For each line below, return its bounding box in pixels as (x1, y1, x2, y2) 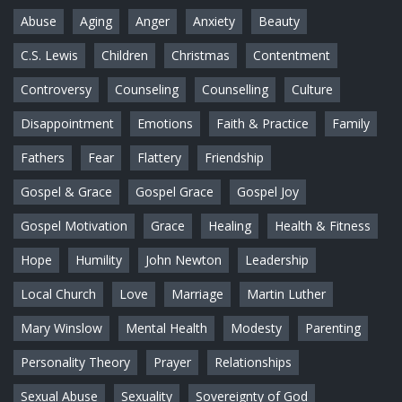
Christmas (171, 47, 230, 65)
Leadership (245, 251, 309, 269)
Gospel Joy (237, 183, 299, 201)
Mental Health (126, 319, 207, 337)
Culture (292, 81, 333, 99)
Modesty (231, 319, 282, 337)
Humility (75, 251, 122, 269)
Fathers (21, 149, 65, 167)
